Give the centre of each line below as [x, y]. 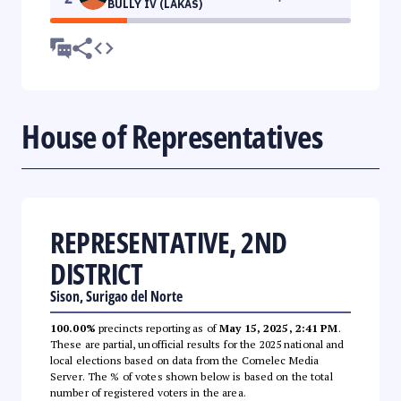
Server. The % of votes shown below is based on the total [192, 376]
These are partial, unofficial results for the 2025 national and [197, 344]
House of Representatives [172, 136]
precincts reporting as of [158, 328]
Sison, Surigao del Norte [116, 296]
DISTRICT [96, 273]
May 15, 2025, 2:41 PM [279, 328]
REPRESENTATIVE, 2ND [169, 242]
